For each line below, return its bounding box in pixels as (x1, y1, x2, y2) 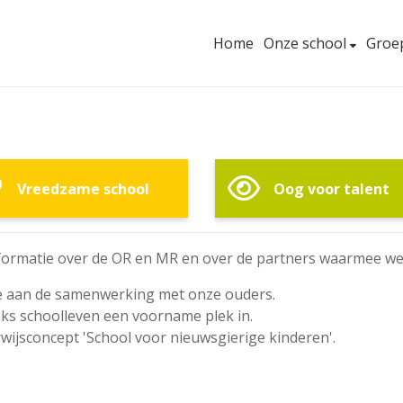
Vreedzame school (16, 178, 149, 199)
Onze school (264, 33, 350, 53)
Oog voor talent (273, 178, 390, 199)
